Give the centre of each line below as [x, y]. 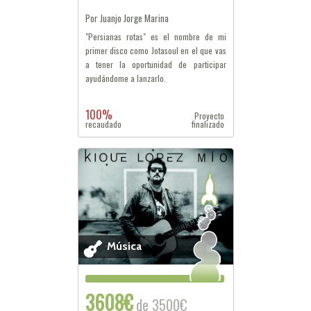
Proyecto [210, 116]
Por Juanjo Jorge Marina [127, 18]
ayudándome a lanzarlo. [125, 78]
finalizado [208, 124]
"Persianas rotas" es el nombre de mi [155, 36]
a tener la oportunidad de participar [155, 64]
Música [124, 246]
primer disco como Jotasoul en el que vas [155, 50]
